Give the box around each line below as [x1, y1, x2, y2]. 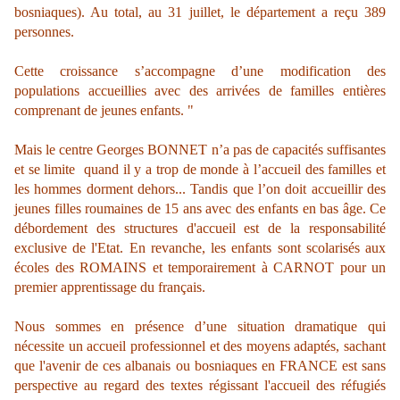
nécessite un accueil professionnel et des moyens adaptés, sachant [14, 338, 386, 354]
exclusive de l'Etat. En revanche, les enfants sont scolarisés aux [14, 240, 386, 255]
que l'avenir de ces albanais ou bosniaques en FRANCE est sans [14, 358, 386, 373]
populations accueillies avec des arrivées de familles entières [14, 83, 386, 98]
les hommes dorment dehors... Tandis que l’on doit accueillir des [14, 181, 386, 196]
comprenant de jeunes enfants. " [14, 103, 194, 118]
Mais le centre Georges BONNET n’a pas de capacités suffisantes [14, 142, 386, 157]
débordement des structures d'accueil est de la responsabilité [14, 221, 386, 236]
